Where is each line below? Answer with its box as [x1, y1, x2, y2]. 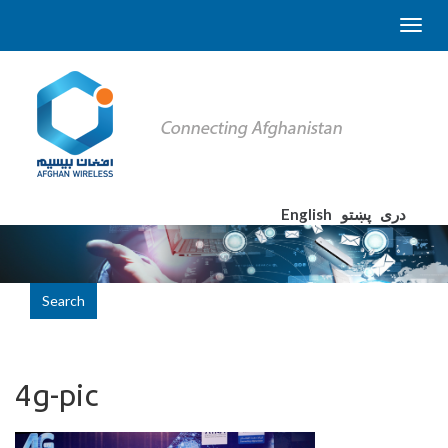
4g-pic [15, 378, 98, 413]
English [281, 205, 333, 223]
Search [42, 292, 85, 310]
